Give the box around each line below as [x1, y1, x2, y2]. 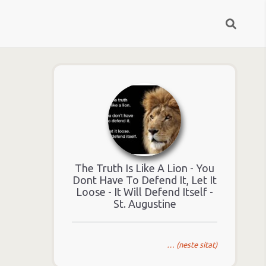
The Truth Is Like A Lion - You [75, 161, 214, 174]
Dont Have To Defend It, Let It [72, 173, 217, 186]
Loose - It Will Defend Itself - [76, 185, 213, 198]
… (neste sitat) [167, 240, 217, 249]
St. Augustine [113, 197, 176, 210]
